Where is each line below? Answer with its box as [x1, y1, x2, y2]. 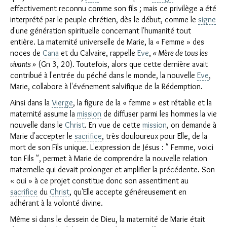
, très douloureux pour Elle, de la [102, 131, 207, 141]
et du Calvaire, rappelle [59, 48, 137, 58]
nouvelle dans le [10, 120, 65, 130]
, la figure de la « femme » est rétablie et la [73, 98, 212, 107]
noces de [10, 48, 43, 58]
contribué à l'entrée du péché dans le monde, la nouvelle [10, 70, 197, 80]
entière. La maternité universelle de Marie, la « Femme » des [10, 37, 204, 47]
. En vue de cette [85, 120, 142, 130]
